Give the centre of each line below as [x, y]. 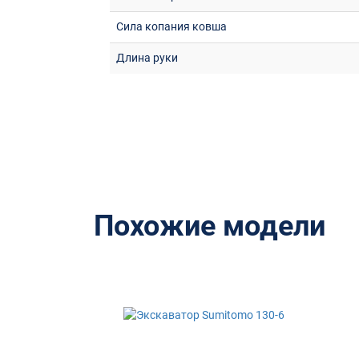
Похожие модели [210, 226]
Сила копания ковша [171, 26]
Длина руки [147, 58]
